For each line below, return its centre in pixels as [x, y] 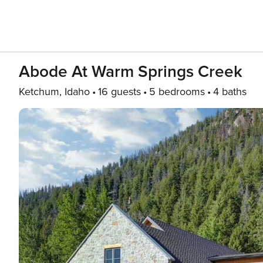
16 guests [119, 92]
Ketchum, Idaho [54, 92]
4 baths [230, 92]
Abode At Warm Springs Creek [131, 72]
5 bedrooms [177, 92]
